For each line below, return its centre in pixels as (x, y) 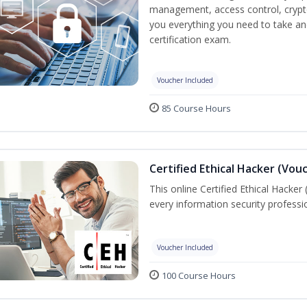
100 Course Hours (199, 276)
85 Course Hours (196, 108)
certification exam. (190, 39)
